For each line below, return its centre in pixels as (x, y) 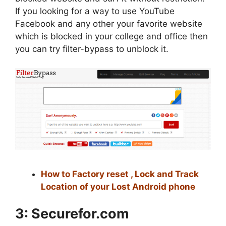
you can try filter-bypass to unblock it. (92, 49)
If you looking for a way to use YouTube (95, 11)
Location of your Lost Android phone (118, 186)
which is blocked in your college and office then (111, 36)
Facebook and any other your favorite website (109, 23)
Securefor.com (80, 214)
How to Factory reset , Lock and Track (120, 174)
